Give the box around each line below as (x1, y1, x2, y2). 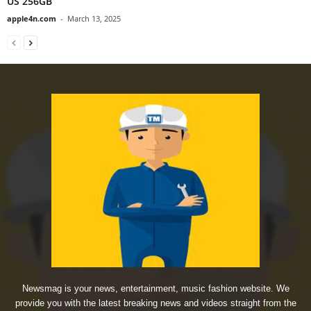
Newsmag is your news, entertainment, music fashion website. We (22, 283, 289, 294)
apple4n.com (7, 13, 56, 24)
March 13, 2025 (67, 13, 121, 24)
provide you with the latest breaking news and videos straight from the (15, 298, 296, 309)
